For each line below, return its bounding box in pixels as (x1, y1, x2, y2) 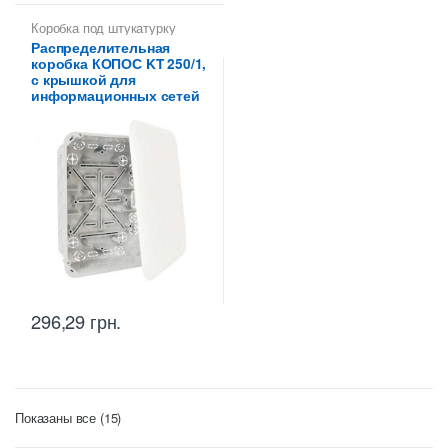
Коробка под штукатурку (31, 17, 176, 37)
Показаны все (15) (15, 408, 122, 428)
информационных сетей (31, 86, 200, 106)
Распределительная (31, 38, 171, 58)
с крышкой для (31, 70, 136, 90)
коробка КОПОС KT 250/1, (31, 54, 207, 74)
